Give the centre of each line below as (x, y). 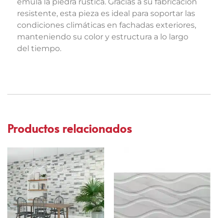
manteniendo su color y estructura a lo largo (103, 37)
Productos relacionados (70, 128)
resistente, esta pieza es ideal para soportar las (106, 13)
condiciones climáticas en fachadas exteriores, (107, 25)
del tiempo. (39, 48)
